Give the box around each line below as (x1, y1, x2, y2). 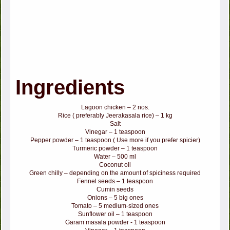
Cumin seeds (97, 186, 133, 194)
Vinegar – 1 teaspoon (85, 128, 145, 136)
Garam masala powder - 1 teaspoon (65, 219, 165, 226)
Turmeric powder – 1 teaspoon (72, 145, 158, 152)
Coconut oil (99, 161, 131, 169)
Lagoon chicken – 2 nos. (81, 104, 149, 111)
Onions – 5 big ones (87, 194, 143, 202)
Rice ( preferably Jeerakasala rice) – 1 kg (57, 112, 172, 120)
